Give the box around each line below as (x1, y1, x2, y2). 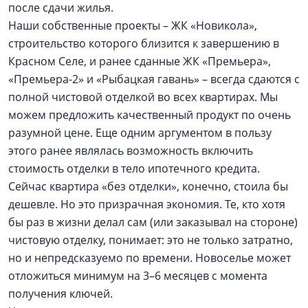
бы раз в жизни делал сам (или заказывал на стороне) (8, 214, 298, 230)
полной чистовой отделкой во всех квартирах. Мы (8, 89, 278, 104)
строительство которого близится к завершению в (8, 36, 279, 51)
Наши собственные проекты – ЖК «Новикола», (8, 18, 257, 33)
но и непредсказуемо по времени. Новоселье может (8, 250, 291, 265)
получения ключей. (8, 286, 118, 301)
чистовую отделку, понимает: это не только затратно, (8, 232, 293, 247)
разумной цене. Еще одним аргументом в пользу (8, 125, 272, 140)
